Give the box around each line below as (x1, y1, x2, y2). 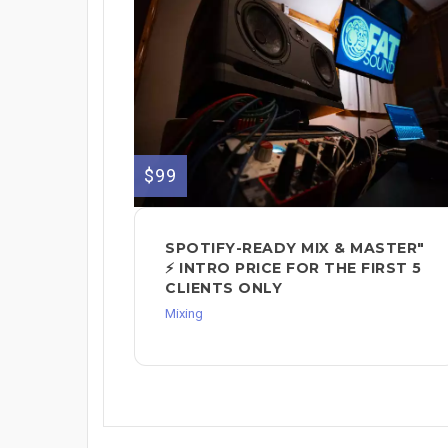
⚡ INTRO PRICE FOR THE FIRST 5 (165, 258, 422, 277)
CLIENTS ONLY (165, 278, 282, 297)
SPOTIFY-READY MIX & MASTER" (165, 238, 425, 257)
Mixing (165, 305, 203, 321)
